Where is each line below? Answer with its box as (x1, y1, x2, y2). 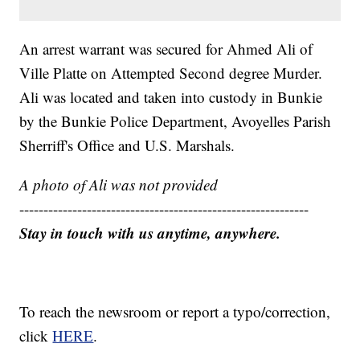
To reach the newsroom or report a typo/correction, (19, 301, 331, 322)
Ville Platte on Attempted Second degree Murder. (19, 63, 323, 84)
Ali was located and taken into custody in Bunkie (19, 87, 323, 108)
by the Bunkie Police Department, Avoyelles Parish (19, 111, 332, 132)
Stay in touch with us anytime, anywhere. (19, 222, 281, 244)
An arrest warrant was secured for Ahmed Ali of (19, 39, 313, 59)
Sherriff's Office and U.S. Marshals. (19, 135, 235, 156)
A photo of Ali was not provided (19, 174, 219, 195)
